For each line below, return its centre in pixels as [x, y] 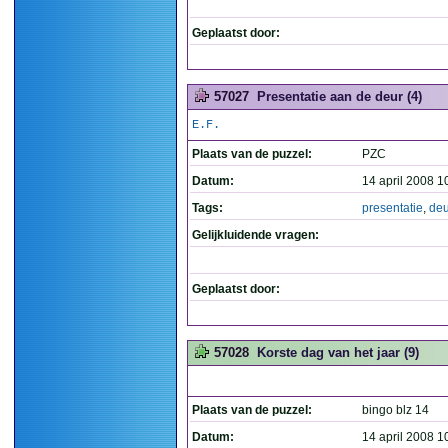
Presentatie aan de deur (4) [339, 96]
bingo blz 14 [395, 410]
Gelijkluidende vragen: [255, 235]
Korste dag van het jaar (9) [338, 352]
